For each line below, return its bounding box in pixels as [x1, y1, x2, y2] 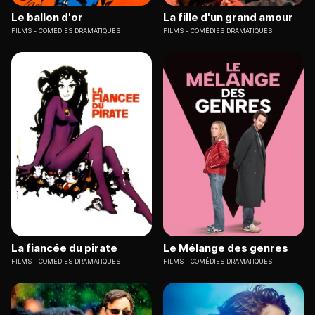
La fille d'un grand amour [163, 10, 293, 24]
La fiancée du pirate [11, 241, 117, 255]
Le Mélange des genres [163, 241, 288, 255]
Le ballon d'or [11, 10, 83, 24]
